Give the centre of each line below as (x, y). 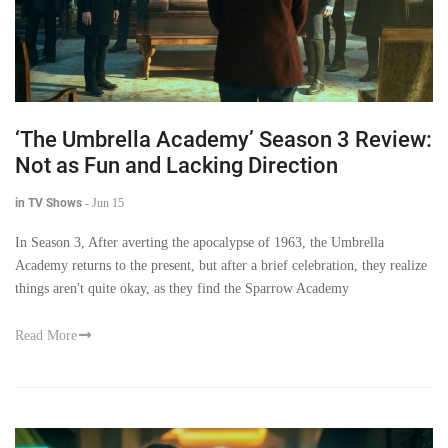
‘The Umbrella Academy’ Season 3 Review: (223, 139)
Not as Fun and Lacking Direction (176, 165)
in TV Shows (48, 202)
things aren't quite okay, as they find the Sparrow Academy (182, 288)
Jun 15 (108, 202)
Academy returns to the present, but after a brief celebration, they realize (221, 265)
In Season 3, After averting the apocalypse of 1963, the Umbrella (199, 242)
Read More (46, 335)
